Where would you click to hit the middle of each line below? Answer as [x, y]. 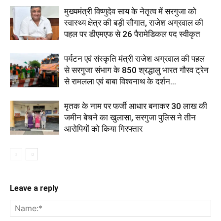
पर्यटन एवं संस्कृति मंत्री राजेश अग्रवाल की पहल [134, 59]
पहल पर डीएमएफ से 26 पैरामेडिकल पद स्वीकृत [132, 34]
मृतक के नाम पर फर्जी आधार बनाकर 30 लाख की [136, 106]
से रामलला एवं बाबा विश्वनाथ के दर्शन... [120, 82]
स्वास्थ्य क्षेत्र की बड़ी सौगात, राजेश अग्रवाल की [134, 23]
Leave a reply [34, 188]
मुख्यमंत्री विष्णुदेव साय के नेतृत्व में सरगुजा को [130, 12]
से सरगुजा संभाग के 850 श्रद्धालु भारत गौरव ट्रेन [136, 70]
